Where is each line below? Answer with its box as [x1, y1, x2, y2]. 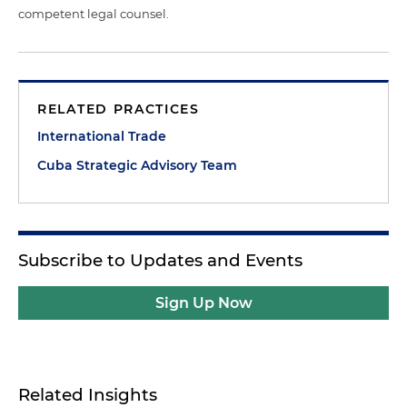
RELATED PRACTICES [37, 100, 200, 117]
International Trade [37, 127, 166, 144]
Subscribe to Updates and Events [18, 249, 303, 271]
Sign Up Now [154, 293, 253, 312]
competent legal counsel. [18, 5, 169, 21]
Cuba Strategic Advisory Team [37, 156, 237, 174]
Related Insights [18, 383, 157, 405]
